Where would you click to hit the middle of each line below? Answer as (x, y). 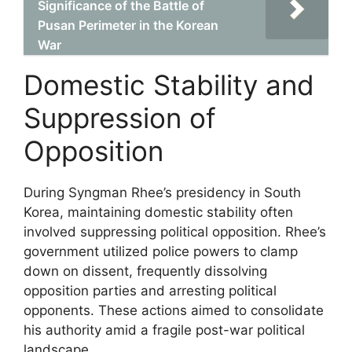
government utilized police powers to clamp (161, 251)
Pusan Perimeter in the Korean (128, 25)
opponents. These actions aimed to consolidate (174, 310)
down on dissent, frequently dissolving (145, 271)
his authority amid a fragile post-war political (164, 330)
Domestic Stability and (169, 85)
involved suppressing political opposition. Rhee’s (175, 232)
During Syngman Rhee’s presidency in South (162, 192)
